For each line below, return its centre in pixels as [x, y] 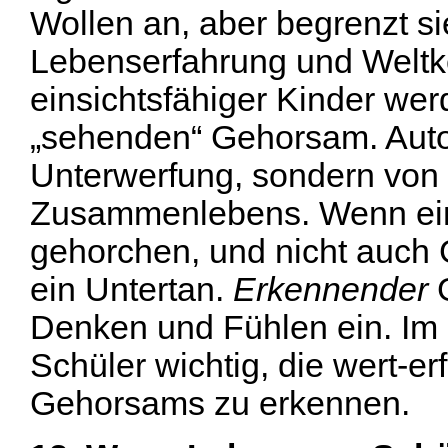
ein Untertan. [131, 289]
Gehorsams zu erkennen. [220, 403]
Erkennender [330, 289]
